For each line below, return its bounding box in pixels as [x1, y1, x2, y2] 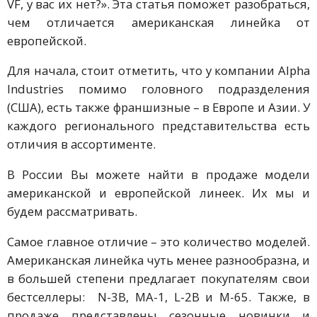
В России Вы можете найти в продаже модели [7, 166, 310, 183]
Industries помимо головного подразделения [7, 81, 310, 98]
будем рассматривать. [7, 203, 137, 220]
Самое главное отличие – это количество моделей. [7, 234, 310, 250]
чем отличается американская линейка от [7, 13, 310, 30]
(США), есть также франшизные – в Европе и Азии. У [7, 99, 310, 116]
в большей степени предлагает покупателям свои [7, 270, 310, 287]
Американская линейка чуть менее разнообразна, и [7, 252, 310, 269]
